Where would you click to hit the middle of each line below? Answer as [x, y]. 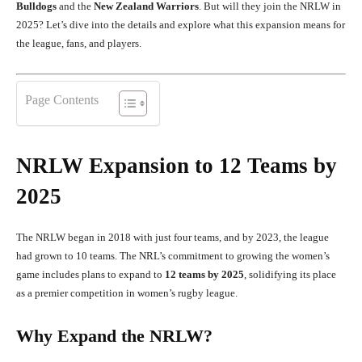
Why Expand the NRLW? [114, 335]
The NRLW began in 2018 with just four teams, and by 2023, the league [173, 237]
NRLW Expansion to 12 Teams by [177, 165]
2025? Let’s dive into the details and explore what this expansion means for [181, 25]
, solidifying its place [290, 274]
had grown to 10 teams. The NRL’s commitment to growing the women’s [173, 255]
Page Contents [62, 99]
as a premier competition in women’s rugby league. [127, 293]
